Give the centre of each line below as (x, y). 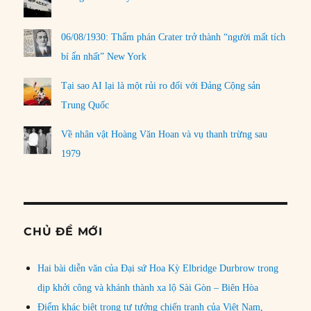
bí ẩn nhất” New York (104, 56)
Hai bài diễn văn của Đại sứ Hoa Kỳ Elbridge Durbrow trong (158, 268)
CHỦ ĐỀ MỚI (63, 231)
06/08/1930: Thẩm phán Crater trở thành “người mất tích (174, 37)
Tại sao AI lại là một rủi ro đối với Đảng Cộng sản (161, 85)
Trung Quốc (85, 105)
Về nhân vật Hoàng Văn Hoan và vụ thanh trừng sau (165, 134)
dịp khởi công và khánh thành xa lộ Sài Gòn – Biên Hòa (148, 287)
